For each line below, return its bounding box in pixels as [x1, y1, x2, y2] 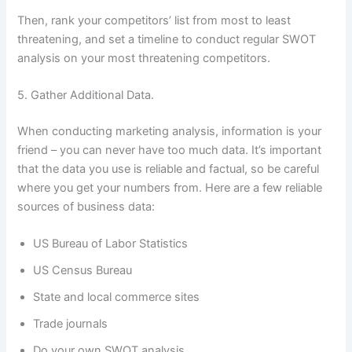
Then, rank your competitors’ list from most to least [17, 13, 291, 27]
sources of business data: [17, 199, 156, 214]
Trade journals [33, 317, 108, 332]
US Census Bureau [33, 263, 133, 278]
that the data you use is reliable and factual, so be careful [17, 161, 320, 176]
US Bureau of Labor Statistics [33, 236, 189, 251]
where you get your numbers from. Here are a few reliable [17, 180, 323, 195]
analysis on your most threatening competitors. [17, 50, 271, 65]
